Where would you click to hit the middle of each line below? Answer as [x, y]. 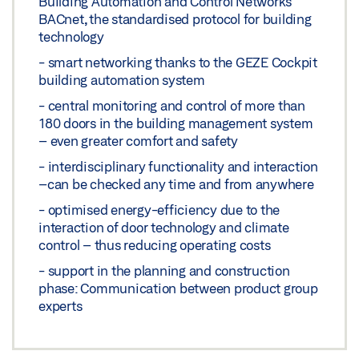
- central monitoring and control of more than [172, 106]
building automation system [122, 80]
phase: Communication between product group [178, 288]
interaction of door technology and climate [164, 228]
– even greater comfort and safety [138, 141]
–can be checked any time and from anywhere [176, 184]
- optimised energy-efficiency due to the [159, 210]
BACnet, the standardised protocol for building [175, 19]
